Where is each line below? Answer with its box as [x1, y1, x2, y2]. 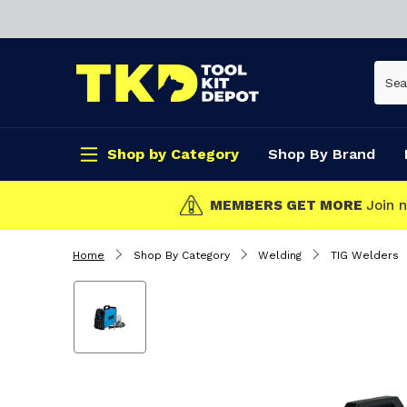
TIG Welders [330, 249, 399, 262]
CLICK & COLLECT [253, 196, 382, 213]
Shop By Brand [268, 145, 375, 163]
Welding [258, 249, 302, 262]
